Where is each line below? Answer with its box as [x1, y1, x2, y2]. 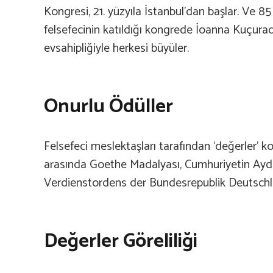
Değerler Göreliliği [44, 225, 197, 257]
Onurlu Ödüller [44, 90, 173, 122]
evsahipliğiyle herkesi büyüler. [44, 38, 189, 58]
